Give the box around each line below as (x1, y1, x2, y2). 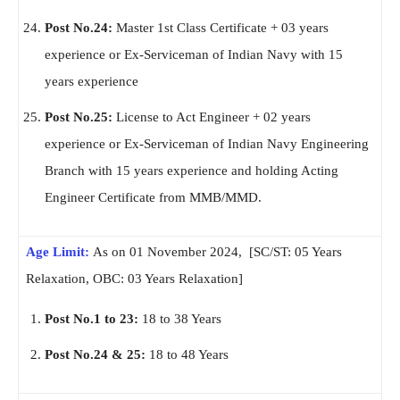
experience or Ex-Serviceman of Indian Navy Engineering (45, 137, 369, 152)
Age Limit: (26, 245, 89, 260)
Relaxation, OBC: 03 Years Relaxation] (26, 271, 243, 287)
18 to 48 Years (149, 347, 229, 362)
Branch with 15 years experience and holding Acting (45, 163, 338, 179)
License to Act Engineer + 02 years (112, 110, 311, 125)
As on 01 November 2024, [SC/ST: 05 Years (89, 245, 342, 260)
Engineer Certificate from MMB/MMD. (45, 190, 262, 205)
